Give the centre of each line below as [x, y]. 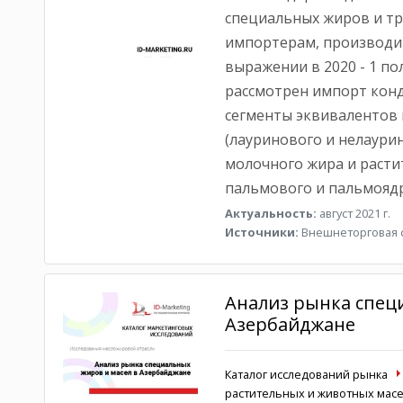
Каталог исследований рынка [306, 374]
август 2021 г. [353, 213]
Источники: [261, 232]
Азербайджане [290, 324]
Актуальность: [270, 213]
